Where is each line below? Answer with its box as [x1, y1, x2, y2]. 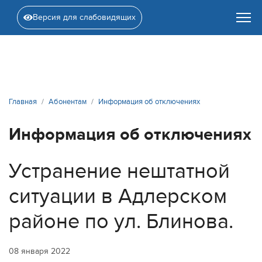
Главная [9, 97, 37, 106]
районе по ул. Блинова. [9, 209, 233, 234]
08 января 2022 [9, 246, 70, 256]
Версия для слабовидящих [32, 12, 136, 22]
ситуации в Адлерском [9, 184, 227, 209]
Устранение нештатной [9, 158, 230, 184]
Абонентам [49, 97, 87, 106]
